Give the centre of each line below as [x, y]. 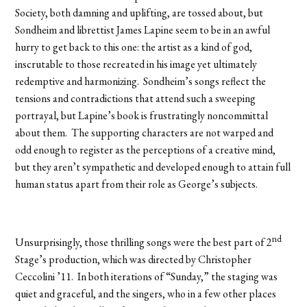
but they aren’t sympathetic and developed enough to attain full [153, 167]
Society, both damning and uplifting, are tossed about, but [139, 12]
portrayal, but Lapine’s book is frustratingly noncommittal [142, 115]
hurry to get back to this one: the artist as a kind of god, [134, 47]
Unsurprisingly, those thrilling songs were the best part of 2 [144, 242]
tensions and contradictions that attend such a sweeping [136, 98]
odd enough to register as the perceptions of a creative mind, [146, 149]
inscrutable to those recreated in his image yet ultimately [136, 64]
